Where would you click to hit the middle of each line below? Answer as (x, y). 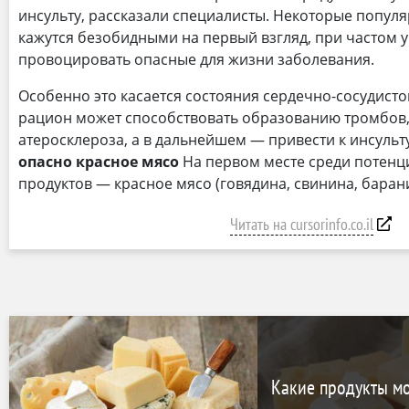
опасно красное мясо (99, 161)
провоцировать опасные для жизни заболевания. (196, 59)
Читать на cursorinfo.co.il (302, 224)
